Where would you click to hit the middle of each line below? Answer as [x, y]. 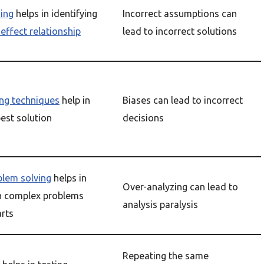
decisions [143, 118]
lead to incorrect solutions [180, 31]
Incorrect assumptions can [180, 14]
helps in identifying [55, 14]
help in [75, 100]
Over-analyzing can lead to [180, 187]
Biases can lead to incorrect [183, 100]
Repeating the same [166, 256]
